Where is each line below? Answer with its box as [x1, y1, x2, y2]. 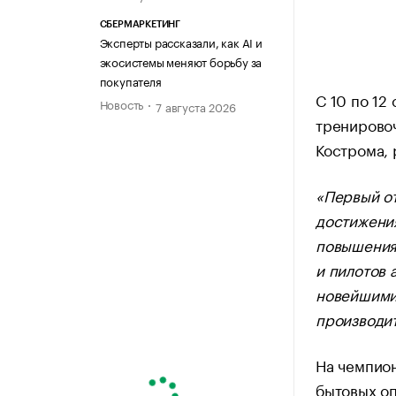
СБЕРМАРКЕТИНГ [99, 19, 180, 29]
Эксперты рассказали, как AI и [99, 32, 263, 50]
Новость [99, 94, 144, 112]
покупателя [99, 71, 162, 89]
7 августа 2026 [156, 97, 236, 116]
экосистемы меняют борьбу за [99, 51, 263, 70]
